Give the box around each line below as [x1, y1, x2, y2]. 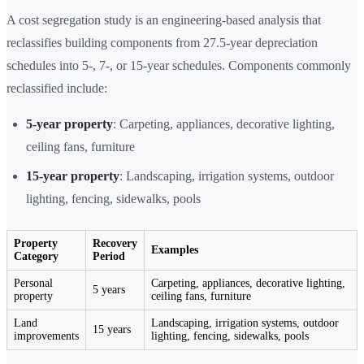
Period [93, 249, 125, 262]
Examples [151, 243, 198, 256]
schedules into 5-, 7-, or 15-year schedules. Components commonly [6, 58, 351, 72]
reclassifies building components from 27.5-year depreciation [6, 35, 318, 50]
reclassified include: [6, 80, 107, 95]
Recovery [93, 236, 137, 249]
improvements [14, 329, 79, 342]
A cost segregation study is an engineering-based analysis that [6, 12, 321, 27]
